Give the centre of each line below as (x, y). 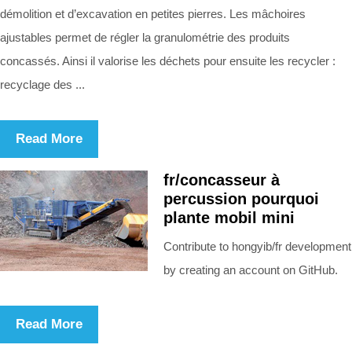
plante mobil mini (229, 217)
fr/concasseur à (222, 180)
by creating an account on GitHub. (251, 269)
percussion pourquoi (241, 198)
